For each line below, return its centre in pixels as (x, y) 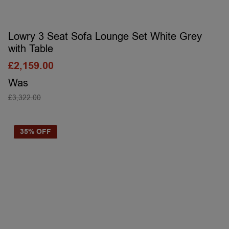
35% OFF (36, 132)
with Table (31, 49)
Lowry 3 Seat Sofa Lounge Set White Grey (105, 37)
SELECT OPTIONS (114, 110)
